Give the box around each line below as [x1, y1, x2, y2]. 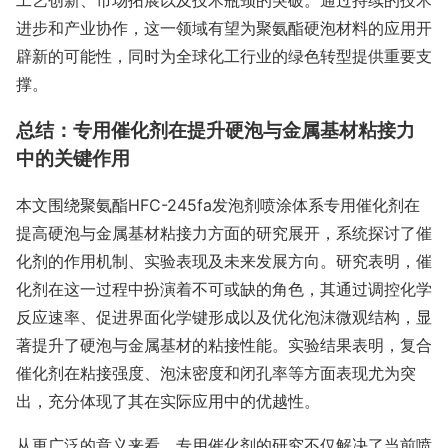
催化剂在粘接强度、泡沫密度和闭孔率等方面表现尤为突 [16, 363, 416, 384]
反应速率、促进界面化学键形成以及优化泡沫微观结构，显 [16, 307, 432, 328]
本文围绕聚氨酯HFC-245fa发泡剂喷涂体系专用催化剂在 [16, 195, 420, 216]
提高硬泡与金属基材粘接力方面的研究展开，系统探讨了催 [16, 223, 432, 244]
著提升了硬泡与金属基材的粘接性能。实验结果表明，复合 [16, 335, 432, 356]
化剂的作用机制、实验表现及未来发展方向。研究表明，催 [16, 251, 432, 272]
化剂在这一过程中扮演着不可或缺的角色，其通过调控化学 [16, 279, 432, 300]
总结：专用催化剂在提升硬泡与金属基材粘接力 [16, 118, 415, 142]
